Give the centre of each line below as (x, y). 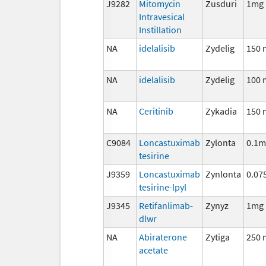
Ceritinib (156, 111)
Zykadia (221, 111)
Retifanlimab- (166, 205)
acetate (153, 250)
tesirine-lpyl (163, 187)
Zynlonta (223, 174)
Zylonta (221, 142)
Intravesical (162, 16)
